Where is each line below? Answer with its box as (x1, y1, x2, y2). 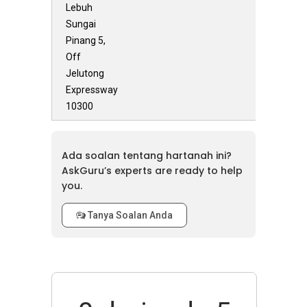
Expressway (66, 84, 118, 95)
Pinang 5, (66, 35, 106, 46)
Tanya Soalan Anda (86, 210, 173, 221)
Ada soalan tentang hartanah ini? (62, 149, 232, 162)
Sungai (66, 19, 96, 29)
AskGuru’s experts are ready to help (62, 164, 243, 177)
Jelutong (66, 68, 104, 79)
